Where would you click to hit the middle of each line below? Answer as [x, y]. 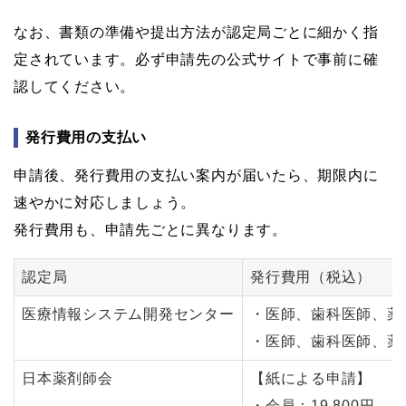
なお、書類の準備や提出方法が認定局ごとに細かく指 [196, 33]
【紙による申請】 [311, 379]
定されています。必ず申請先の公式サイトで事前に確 [196, 60]
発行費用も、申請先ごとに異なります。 [150, 230]
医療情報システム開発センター [128, 314]
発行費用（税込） [311, 277]
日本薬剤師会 [68, 379]
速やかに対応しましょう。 [105, 203]
